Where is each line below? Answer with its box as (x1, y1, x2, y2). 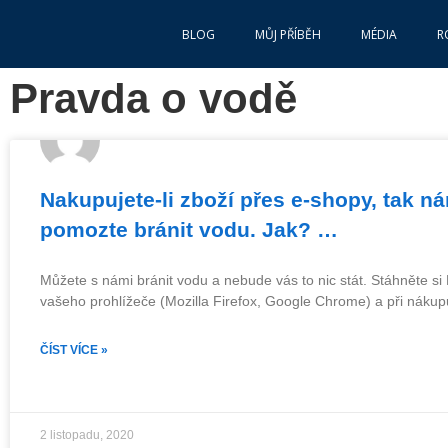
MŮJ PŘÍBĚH (254, 25, 321, 43)
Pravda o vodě (10, 75, 297, 122)
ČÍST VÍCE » (40, 343, 108, 357)
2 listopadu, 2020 (40, 428, 134, 442)
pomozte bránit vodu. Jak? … (40, 218, 338, 241)
